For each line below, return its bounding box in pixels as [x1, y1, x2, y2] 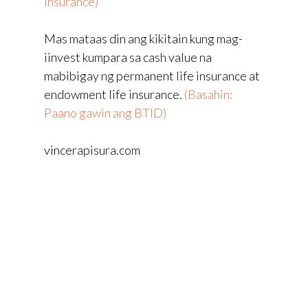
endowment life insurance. [44, 86, 184, 102]
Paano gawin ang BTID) [44, 104, 166, 120]
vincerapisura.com [44, 142, 140, 157]
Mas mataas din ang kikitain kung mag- [44, 30, 243, 46]
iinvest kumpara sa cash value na [44, 49, 212, 65]
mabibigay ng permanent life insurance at [44, 67, 260, 83]
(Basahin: [184, 86, 232, 102]
